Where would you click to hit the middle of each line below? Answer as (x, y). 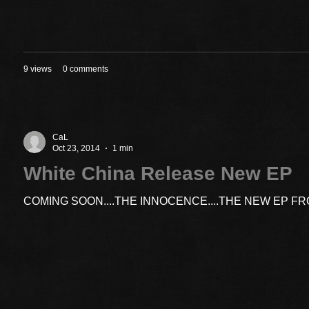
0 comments (86, 69)
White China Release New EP (158, 173)
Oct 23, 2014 (76, 148)
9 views (38, 69)
